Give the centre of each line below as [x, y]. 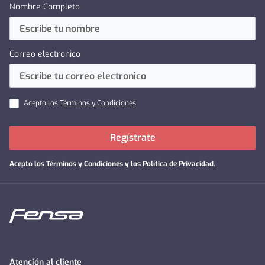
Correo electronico [45, 54]
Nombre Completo [45, 7]
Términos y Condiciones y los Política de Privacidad [130, 164]
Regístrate [132, 138]
